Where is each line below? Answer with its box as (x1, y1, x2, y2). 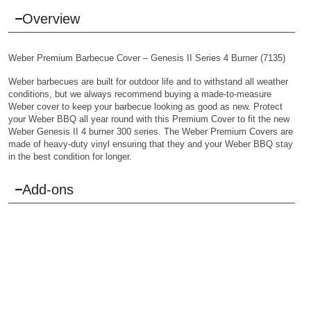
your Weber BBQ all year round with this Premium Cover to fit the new (8, 113, 289, 124)
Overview (22, 10, 81, 26)
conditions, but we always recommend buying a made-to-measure (8, 88, 271, 99)
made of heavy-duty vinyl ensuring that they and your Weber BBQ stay (8, 138, 293, 149)
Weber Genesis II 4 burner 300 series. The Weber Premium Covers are (8, 126, 293, 137)
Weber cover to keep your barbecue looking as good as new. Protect (8, 101, 283, 112)
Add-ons (22, 182, 74, 198)
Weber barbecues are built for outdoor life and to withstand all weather (8, 76, 288, 87)
